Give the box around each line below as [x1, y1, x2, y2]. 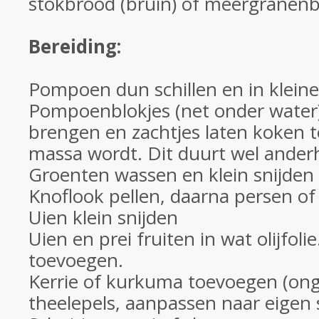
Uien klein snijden [28, 204, 178, 230]
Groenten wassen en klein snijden [28, 162, 314, 187]
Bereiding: [28, 33, 121, 59]
